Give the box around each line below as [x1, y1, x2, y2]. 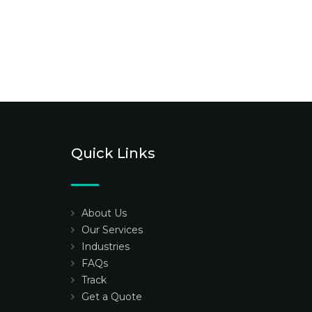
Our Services [81, 224, 143, 236]
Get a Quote [81, 290, 142, 303]
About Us [81, 207, 127, 219]
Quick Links [71, 145, 155, 162]
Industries [81, 240, 130, 253]
